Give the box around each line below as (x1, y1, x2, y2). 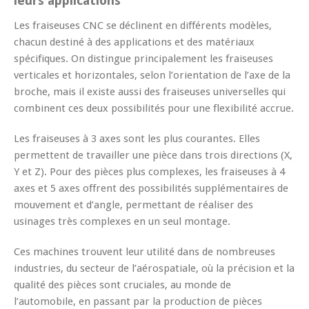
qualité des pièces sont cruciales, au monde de (14, 278, 231, 291)
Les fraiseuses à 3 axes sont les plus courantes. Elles (14, 132, 260, 145)
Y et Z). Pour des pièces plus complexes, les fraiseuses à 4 (14, 165, 285, 178)
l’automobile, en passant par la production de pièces (14, 295, 262, 308)
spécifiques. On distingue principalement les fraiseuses (14, 52, 273, 65)
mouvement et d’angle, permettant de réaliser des (14, 198, 253, 211)
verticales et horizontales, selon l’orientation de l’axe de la (14, 68, 290, 81)
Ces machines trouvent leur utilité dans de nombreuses (14, 245, 275, 258)
